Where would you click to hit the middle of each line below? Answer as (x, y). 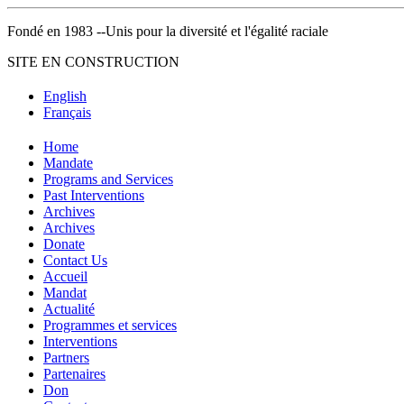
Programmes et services (110, 325)
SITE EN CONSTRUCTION (93, 62)
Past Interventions (94, 195)
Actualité (69, 308)
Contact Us (75, 260)
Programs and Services (108, 179)
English (65, 96)
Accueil (65, 276)
